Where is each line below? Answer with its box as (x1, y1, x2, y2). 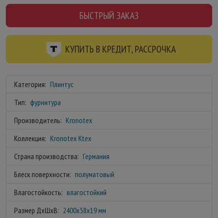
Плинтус (50, 79, 73, 89)
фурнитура (30, 97, 61, 107)
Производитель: (14, 115, 62, 125)
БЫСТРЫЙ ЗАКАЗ (79, 9, 139, 22)
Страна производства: (14, 151, 79, 161)
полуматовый (75, 169, 114, 179)
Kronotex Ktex (50, 133, 91, 143)
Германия (83, 151, 109, 161)
